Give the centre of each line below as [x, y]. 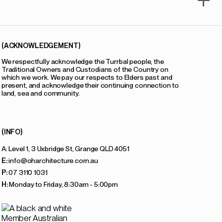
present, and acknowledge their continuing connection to [90, 85]
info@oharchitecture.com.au [53, 160]
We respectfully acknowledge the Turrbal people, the [83, 61]
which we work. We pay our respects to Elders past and [87, 77]
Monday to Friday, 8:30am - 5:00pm [63, 184]
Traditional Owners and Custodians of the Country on [85, 69]
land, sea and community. [40, 93]
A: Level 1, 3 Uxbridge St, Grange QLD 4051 [65, 148]
